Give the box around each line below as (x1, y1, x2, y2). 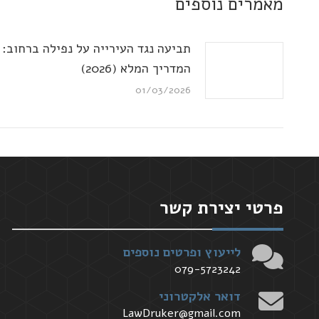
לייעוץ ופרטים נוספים (123, 243, 241, 261)
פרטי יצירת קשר (159, 195, 283, 220)
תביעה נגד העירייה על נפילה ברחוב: (2, 39, 191, 57)
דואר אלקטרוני (159, 287, 241, 305)
